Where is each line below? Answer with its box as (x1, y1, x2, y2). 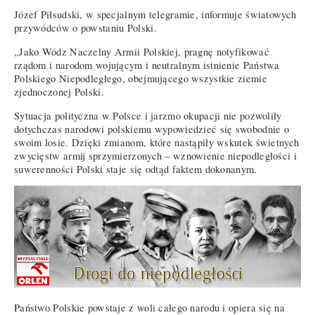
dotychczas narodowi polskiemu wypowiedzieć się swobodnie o (14, 122, 290, 136)
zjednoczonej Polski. (14, 85, 104, 99)
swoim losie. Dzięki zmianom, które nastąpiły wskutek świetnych (14, 135, 300, 149)
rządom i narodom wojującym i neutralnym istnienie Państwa (14, 58, 280, 72)
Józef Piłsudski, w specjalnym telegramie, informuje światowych (14, 8, 297, 22)
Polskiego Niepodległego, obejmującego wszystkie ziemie (14, 72, 267, 86)
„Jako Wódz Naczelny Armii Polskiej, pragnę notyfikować (14, 45, 269, 59)
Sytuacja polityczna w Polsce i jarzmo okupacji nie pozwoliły (14, 108, 282, 122)
